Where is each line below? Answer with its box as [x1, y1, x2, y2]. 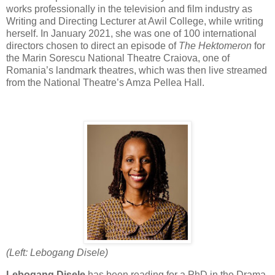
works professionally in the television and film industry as [6, 4, 252, 15]
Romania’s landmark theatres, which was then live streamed [6, 65, 267, 76]
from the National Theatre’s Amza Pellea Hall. [6, 77, 204, 88]
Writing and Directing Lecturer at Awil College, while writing [6, 16, 263, 27]
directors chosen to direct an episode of [6, 41, 179, 52]
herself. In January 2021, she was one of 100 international [6, 28, 257, 39]
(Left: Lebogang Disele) [6, 247, 108, 258]
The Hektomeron [179, 41, 252, 52]
